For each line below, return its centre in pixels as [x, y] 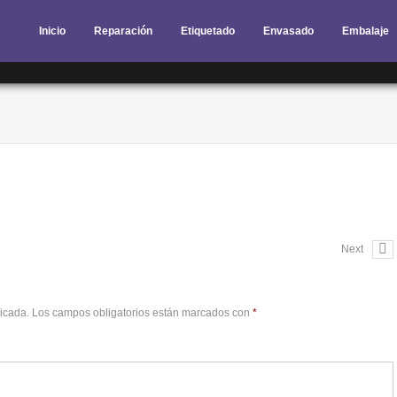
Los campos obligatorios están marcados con [141, 313]
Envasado [288, 31]
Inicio [52, 31]
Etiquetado [208, 31]
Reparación [123, 31]
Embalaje [366, 31]
